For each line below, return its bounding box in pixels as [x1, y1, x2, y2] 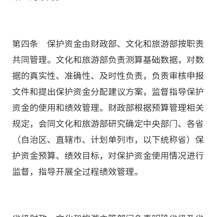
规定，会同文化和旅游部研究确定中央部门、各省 [12, 119, 204, 128]
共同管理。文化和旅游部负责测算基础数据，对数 [12, 55, 204, 64]
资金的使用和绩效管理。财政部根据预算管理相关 [12, 103, 204, 112]
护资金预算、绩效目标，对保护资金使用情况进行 [12, 151, 204, 160]
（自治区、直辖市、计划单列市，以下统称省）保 [12, 135, 204, 144]
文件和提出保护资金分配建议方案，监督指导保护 [12, 87, 204, 96]
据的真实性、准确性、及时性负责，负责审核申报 [12, 71, 204, 80]
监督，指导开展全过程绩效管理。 [12, 167, 143, 176]
